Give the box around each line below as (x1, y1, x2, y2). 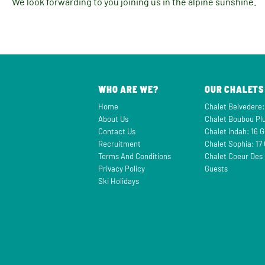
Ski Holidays (98, 176, 139, 186)
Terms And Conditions (98, 151, 171, 161)
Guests (205, 164, 228, 174)
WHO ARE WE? (98, 83, 159, 95)
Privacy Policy (98, 164, 145, 174)
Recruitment (98, 139, 141, 149)
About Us (98, 114, 128, 124)
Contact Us (98, 127, 135, 137)
